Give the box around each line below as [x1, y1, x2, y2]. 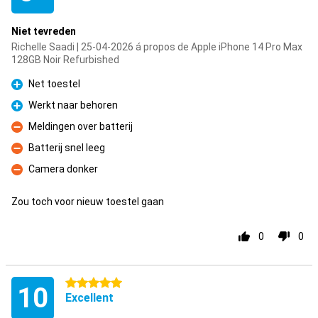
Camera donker [28, 163, 98, 175]
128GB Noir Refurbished [11, 54, 119, 65]
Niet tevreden [11, 26, 76, 37]
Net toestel [28, 78, 80, 89]
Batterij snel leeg [28, 142, 105, 153]
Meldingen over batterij [28, 121, 133, 132]
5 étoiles [65, 278, 104, 289]
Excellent [65, 291, 114, 305]
